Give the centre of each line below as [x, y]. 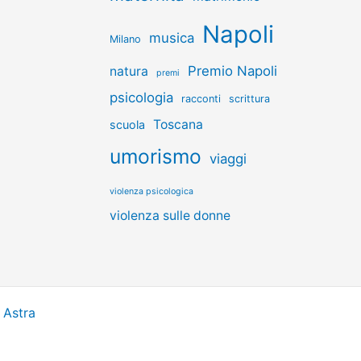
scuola [127, 125]
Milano [125, 39]
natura [129, 72]
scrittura [249, 99]
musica [172, 38]
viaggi [228, 159]
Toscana [178, 125]
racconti [201, 99]
